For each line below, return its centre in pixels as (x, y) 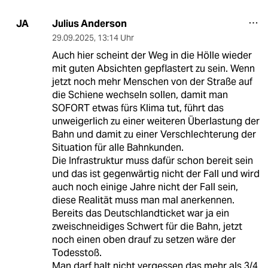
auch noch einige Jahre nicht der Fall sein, (145, 187)
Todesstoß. (77, 252)
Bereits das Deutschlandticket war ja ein (140, 213)
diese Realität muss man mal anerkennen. (143, 200)
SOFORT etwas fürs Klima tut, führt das (138, 108)
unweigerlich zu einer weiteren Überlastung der (156, 121)
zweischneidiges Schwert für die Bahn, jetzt (147, 226)
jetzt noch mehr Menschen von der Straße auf (152, 81)
